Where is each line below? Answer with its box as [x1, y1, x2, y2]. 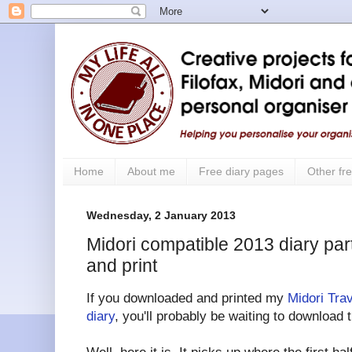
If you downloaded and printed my [86, 291, 288, 306]
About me [127, 165, 175, 178]
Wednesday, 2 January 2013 [86, 208, 236, 222]
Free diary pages [199, 165, 284, 178]
